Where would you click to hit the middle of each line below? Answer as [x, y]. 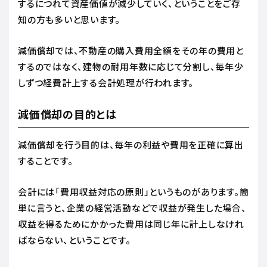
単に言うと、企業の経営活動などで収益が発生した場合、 [132, 207]
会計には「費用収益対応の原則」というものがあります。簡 [133, 191]
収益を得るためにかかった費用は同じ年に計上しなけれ [131, 223]
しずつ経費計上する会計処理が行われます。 [106, 82]
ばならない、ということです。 [76, 240]
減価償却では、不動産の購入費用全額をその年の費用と [131, 50]
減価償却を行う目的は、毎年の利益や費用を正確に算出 [131, 144]
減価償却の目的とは [67, 114]
